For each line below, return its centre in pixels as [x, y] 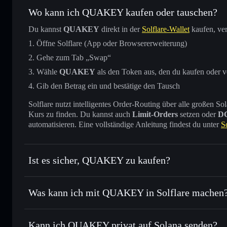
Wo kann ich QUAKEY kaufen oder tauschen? [123, 12]
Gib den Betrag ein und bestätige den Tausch [108, 86]
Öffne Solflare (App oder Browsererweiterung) [112, 43]
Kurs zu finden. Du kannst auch [80, 114]
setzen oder [198, 114]
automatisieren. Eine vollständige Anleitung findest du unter [125, 124]
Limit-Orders [155, 114]
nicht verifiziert [195, 177]
